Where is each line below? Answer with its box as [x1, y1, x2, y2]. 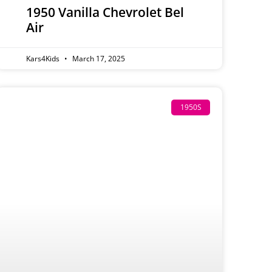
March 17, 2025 [70, 53, 125, 64]
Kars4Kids [25, 53, 61, 64]
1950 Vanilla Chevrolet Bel [25, 4, 184, 21]
